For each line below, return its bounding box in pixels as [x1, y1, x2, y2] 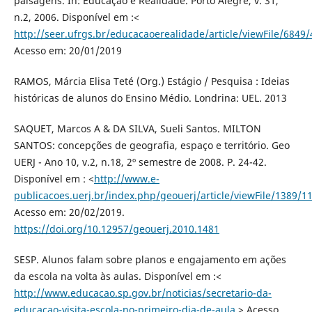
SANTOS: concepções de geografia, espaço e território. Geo [13, 138, 290, 152]
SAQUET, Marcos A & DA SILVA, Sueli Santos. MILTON [13, 121, 261, 135]
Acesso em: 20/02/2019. [13, 205, 125, 219]
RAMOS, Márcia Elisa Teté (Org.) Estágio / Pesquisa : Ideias [13, 74, 290, 88]
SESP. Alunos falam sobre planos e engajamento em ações [13, 252, 286, 266]
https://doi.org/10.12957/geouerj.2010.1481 [13, 221, 219, 235]
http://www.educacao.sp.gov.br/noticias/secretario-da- [13, 286, 272, 299]
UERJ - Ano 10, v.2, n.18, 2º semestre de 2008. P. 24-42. [13, 155, 267, 169]
